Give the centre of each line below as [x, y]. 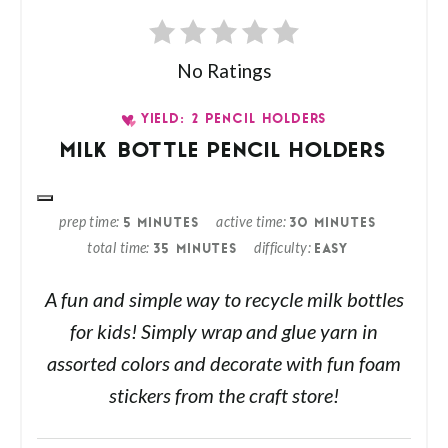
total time [117, 248]
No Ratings [224, 70]
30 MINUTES [333, 223]
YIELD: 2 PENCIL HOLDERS [234, 119]
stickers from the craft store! [224, 396]
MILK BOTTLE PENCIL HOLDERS [224, 152]
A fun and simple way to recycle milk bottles [224, 300]
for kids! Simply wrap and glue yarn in [224, 332]
